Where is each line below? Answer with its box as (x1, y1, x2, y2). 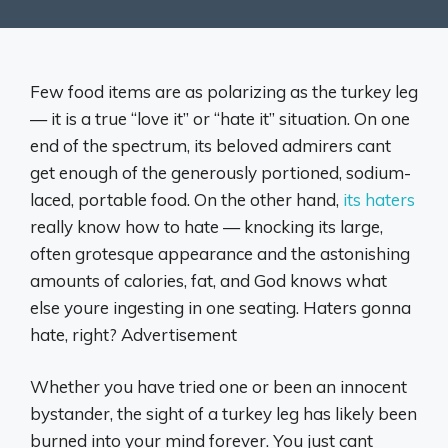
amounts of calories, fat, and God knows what (30, 269, 387, 291)
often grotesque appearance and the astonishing (30, 242, 410, 264)
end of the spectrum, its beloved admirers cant (30, 134, 391, 156)
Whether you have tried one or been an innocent (30, 376, 407, 397)
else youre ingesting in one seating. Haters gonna (30, 296, 411, 318)
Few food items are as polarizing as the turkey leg (30, 80, 418, 102)
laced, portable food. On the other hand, (30, 188, 343, 210)
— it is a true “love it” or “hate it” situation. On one (30, 107, 410, 129)
